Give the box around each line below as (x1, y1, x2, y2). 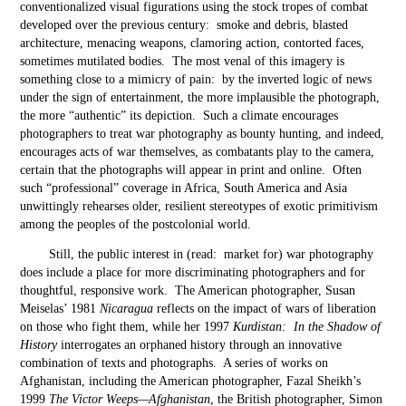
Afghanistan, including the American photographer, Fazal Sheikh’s (20, 374, 362, 388)
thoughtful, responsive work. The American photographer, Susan (20, 284, 356, 297)
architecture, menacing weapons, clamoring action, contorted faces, (20, 36, 365, 50)
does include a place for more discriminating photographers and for (20, 266, 366, 279)
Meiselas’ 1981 (20, 302, 101, 315)
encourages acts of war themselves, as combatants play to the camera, (20, 145, 375, 159)
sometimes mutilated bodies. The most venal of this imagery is (20, 54, 345, 68)
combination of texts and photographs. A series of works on (20, 356, 329, 370)
